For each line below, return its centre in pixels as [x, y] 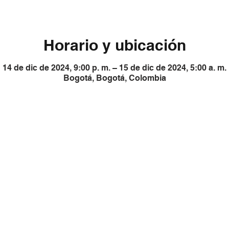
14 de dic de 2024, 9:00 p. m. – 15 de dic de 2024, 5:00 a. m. [114, 68]
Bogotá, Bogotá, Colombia [114, 78]
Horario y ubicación [114, 45]
